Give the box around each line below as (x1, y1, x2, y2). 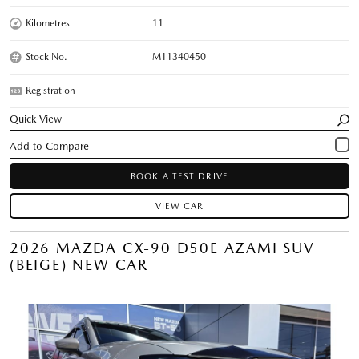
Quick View (10, 112, 63, 125)
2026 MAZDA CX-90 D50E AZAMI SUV (10, 239, 315, 256)
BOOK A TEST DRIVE (131, 171, 228, 182)
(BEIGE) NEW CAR (10, 256, 149, 273)
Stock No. (26, 50, 67, 63)
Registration (26, 84, 75, 96)
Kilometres (26, 17, 70, 29)
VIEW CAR (155, 200, 204, 212)
